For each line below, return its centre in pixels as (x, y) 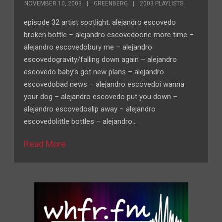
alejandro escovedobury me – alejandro (88, 47)
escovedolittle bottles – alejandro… (81, 121)
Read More (45, 144)
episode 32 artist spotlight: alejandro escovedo (100, 22)
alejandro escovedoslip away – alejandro (90, 109)
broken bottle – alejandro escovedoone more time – (109, 35)
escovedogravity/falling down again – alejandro (101, 59)
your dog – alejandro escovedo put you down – (101, 97)
